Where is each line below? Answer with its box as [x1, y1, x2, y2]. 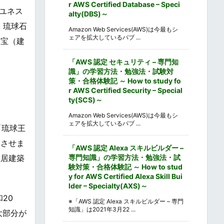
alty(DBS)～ [68, 9, 108, 18]
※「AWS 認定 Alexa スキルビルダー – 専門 [68, 197, 183, 205]
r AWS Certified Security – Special [68, 85, 182, 94]
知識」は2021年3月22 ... [68, 205, 135, 213]
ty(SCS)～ [68, 95, 102, 104]
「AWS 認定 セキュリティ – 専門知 [68, 57, 178, 66]
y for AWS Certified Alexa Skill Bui [68, 171, 182, 180]
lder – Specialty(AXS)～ [68, 181, 147, 190]
